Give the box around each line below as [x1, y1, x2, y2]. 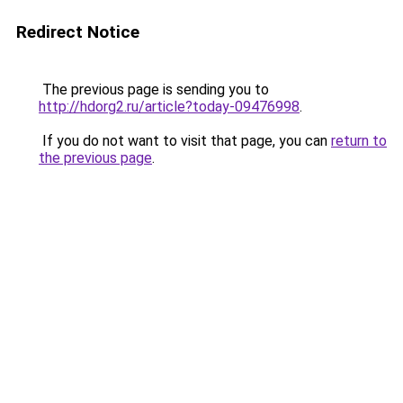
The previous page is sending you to [39, 81, 269, 98]
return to [331, 132, 387, 149]
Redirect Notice [16, 22, 139, 42]
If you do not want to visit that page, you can [39, 132, 331, 149]
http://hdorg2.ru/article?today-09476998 [39, 98, 300, 115]
